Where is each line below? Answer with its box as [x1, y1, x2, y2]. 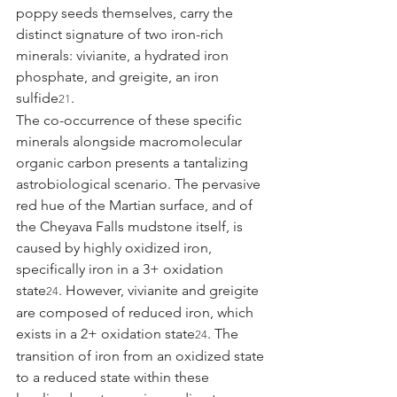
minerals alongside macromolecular [16, 132, 245, 150]
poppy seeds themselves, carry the [16, 4, 237, 21]
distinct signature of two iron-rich [16, 25, 227, 43]
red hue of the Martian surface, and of [16, 196, 256, 214]
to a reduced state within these [16, 368, 213, 385]
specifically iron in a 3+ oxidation [16, 260, 227, 277]
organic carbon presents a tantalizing [16, 153, 252, 171]
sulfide [16, 89, 58, 106]
